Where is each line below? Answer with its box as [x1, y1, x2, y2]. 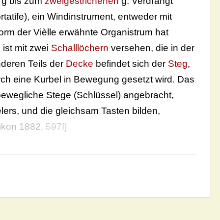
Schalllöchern [51, 43, 109, 54]
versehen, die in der [109, 43, 194, 54]
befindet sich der [93, 58, 168, 69]
